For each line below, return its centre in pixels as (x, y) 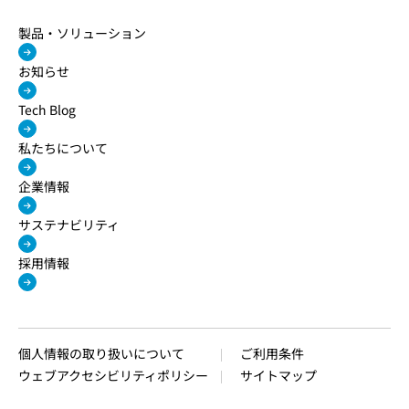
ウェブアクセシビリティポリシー (113, 376)
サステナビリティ (69, 225)
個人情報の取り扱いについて (101, 354)
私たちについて (63, 148)
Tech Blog (47, 110)
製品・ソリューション (82, 33)
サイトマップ (278, 376)
